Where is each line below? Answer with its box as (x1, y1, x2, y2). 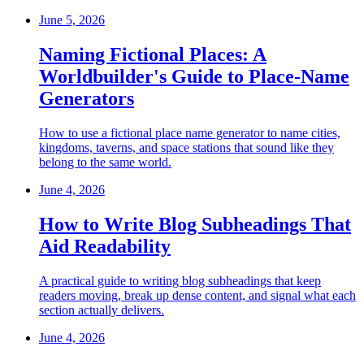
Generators (39, 87, 134, 109)
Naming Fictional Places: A (39, 43, 266, 65)
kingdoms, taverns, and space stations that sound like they (39, 140, 334, 154)
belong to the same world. (39, 154, 171, 169)
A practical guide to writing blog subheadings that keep (39, 273, 321, 288)
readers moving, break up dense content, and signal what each (39, 288, 356, 302)
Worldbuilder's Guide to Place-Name (39, 65, 349, 87)
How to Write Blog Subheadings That (39, 213, 351, 235)
